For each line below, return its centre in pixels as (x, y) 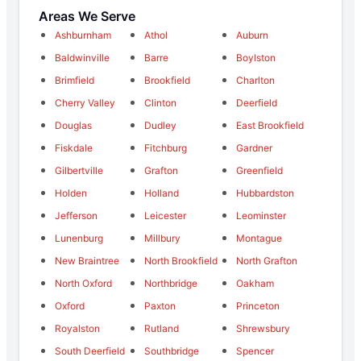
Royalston (77, 329)
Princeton (258, 306)
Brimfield (75, 81)
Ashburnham (83, 35)
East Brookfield (270, 126)
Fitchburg (165, 148)
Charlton (256, 81)
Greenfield (260, 171)
